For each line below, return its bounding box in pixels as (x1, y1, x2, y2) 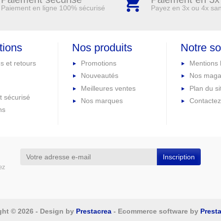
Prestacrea (75, 207, 111, 215)
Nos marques (81, 97, 123, 105)
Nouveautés (81, 72, 119, 80)
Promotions (81, 59, 117, 68)
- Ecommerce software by (111, 207, 200, 215)
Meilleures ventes (81, 84, 136, 92)
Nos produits (72, 41, 133, 54)
